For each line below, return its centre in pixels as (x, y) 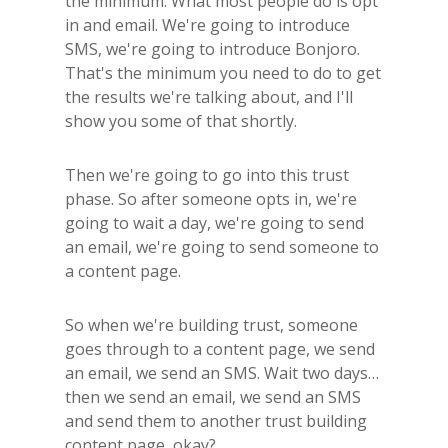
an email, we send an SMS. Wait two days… (222, 372)
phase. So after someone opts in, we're (211, 198)
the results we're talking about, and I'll (209, 96)
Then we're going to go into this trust (207, 174)
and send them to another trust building (216, 420)
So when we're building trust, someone (211, 324)
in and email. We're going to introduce (207, 24)
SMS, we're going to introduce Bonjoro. (212, 48)
